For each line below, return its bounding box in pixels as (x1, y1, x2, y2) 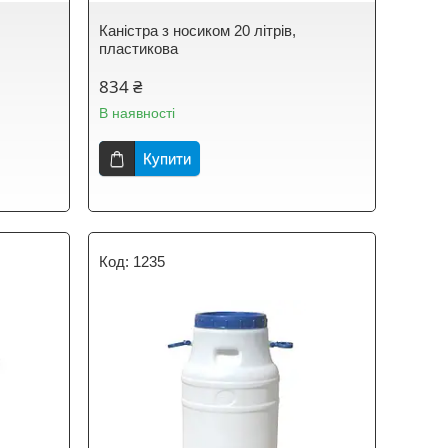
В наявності (99, 105, 176, 121)
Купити (143, 150, 192, 167)
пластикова (99, 40, 179, 57)
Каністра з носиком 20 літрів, (99, 22, 297, 39)
